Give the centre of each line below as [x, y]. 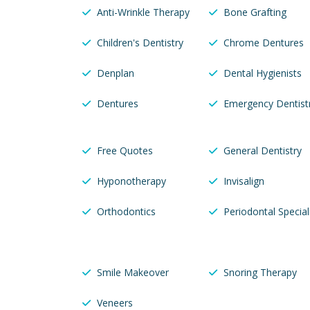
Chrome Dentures [263, 43]
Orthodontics [126, 212]
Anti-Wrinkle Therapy [143, 12]
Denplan [116, 73]
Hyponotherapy [131, 181]
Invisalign [244, 181]
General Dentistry [262, 151]
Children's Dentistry [140, 43]
